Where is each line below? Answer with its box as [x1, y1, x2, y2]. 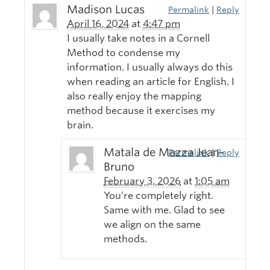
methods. [104, 233, 147, 245]
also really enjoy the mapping [67, 90, 201, 102]
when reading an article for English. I [67, 76, 234, 88]
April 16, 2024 [67, 18, 129, 30]
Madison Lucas [67, 3, 145, 16]
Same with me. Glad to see [104, 204, 225, 216]
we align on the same [104, 219, 201, 231]
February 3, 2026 [104, 175, 181, 187]
